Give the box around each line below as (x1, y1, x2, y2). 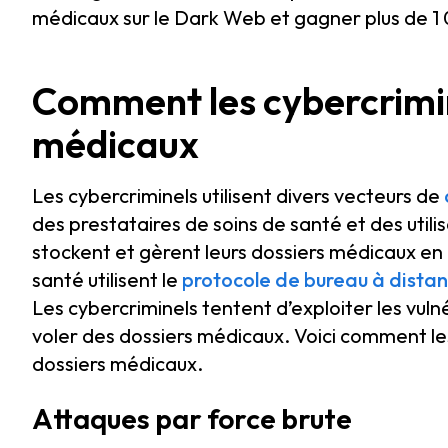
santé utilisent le (32, 267, 182, 292)
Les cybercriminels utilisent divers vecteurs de (32, 183, 444, 208)
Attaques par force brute (32, 401, 352, 436)
